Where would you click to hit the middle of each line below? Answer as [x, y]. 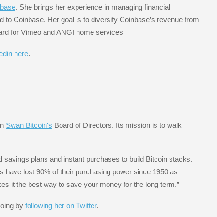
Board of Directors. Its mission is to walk [117, 125]
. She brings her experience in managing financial [93, 7]
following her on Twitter [61, 206]
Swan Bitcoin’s [29, 125]
